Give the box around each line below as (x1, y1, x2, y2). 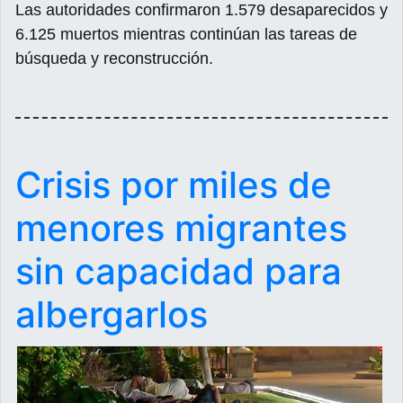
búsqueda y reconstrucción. (15, 49, 213, 68)
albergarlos (15, 292, 208, 337)
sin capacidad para (15, 249, 342, 294)
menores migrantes (15, 206, 347, 251)
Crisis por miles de (15, 163, 332, 208)
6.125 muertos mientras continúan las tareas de (15, 25, 357, 44)
